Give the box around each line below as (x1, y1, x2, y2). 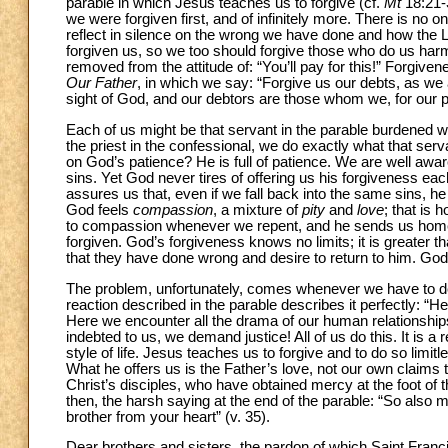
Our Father (66, 75, 137, 92)
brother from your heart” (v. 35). (66, 408, 270, 425)
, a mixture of (213, 201, 302, 218)
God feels (66, 201, 133, 218)
